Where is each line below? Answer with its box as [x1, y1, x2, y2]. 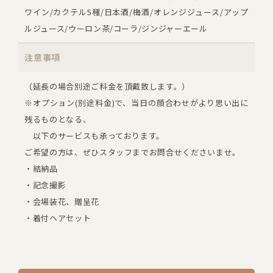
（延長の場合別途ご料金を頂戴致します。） [24, 80, 190, 92]
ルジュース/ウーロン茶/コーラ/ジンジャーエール [24, 22, 208, 34]
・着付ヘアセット [24, 211, 91, 224]
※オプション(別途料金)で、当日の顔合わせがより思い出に [24, 96, 249, 108]
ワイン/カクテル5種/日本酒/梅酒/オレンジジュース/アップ [24, 5, 249, 18]
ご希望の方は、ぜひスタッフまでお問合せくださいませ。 [24, 146, 241, 158]
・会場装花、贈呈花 [24, 195, 99, 207]
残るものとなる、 [24, 113, 91, 125]
